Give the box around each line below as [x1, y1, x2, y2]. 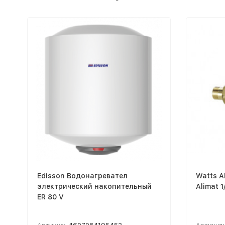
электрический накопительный [37, 182, 152, 190]
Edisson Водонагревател [37, 171, 128, 180]
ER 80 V [37, 192, 64, 201]
